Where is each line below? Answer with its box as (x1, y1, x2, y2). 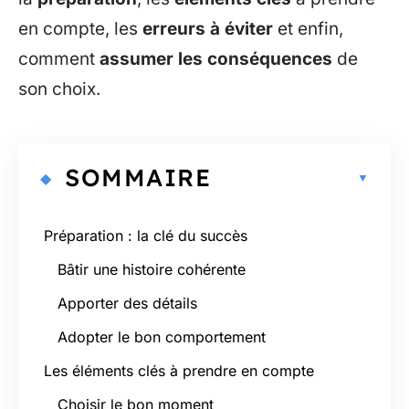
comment (18, 48, 100, 69)
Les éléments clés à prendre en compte (44, 361, 314, 380)
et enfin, (273, 18, 343, 39)
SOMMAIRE (65, 162, 211, 193)
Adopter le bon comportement (58, 327, 266, 346)
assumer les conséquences (100, 48, 332, 69)
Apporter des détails (58, 293, 197, 312)
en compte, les (18, 18, 142, 39)
